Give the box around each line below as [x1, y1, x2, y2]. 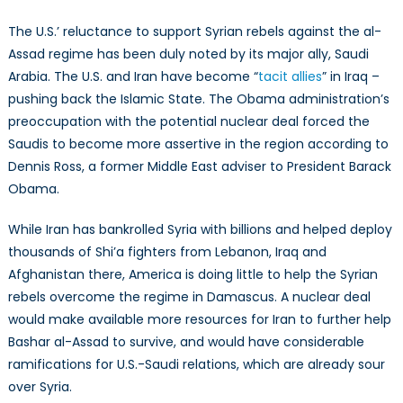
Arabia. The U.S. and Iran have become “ [7, 67, 258, 86]
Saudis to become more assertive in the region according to [7, 135, 389, 154]
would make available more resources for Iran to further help [7, 310, 391, 329]
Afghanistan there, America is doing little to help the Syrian [7, 265, 378, 284]
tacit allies [257, 67, 322, 86]
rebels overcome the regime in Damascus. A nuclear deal [7, 288, 371, 307]
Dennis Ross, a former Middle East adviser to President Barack [7, 157, 391, 176]
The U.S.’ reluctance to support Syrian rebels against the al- [7, 22, 381, 41]
